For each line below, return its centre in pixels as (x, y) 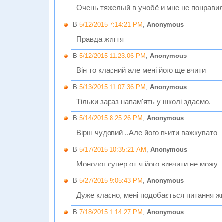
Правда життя (100, 39)
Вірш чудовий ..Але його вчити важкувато (147, 133)
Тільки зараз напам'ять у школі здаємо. (143, 102)
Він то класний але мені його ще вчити (141, 70)
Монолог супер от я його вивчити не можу (147, 164)
